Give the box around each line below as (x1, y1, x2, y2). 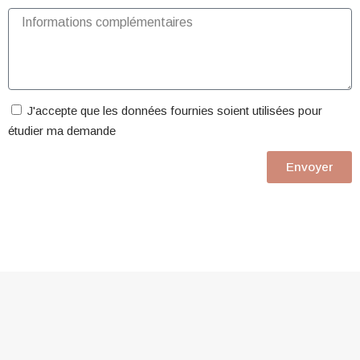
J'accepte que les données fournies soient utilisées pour (27, 103, 322, 117)
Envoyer (286, 160, 333, 174)
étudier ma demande (8, 123, 116, 137)
